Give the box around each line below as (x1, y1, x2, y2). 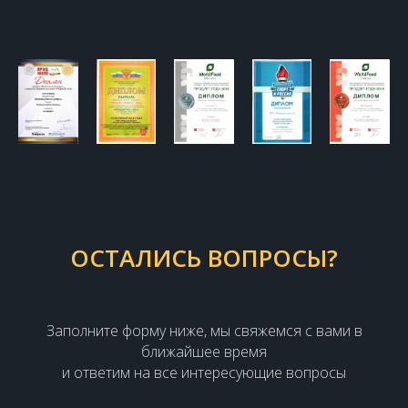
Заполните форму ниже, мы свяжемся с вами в (46, 320, 362, 341)
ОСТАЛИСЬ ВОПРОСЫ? (70, 240, 338, 274)
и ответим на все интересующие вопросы (62, 362, 346, 382)
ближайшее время (141, 341, 267, 362)
